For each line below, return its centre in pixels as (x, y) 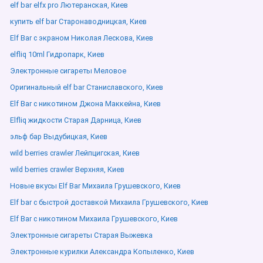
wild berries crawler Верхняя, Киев (67, 169)
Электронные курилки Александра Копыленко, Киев (102, 252)
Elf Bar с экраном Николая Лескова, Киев (82, 38)
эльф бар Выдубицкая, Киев (59, 136)
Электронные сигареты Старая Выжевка (81, 235)
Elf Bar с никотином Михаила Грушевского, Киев (94, 219)
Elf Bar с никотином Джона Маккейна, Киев (85, 104)
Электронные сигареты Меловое (68, 71)
